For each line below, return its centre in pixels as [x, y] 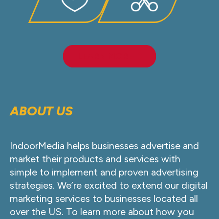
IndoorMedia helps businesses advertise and [104, 145]
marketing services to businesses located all [104, 198]
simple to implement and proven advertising [104, 172]
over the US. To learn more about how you [102, 211]
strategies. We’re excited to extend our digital [109, 185]
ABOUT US [41, 111]
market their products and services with [95, 159]
